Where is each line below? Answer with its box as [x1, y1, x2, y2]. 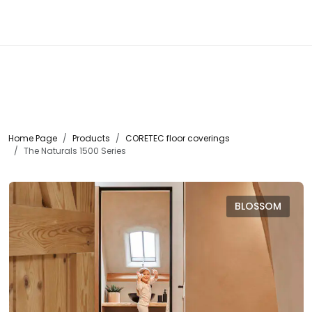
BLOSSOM [235, 199, 281, 213]
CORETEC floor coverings [125, 132, 230, 144]
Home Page [8, 132, 57, 144]
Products [72, 132, 110, 144]
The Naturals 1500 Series [24, 145, 126, 157]
